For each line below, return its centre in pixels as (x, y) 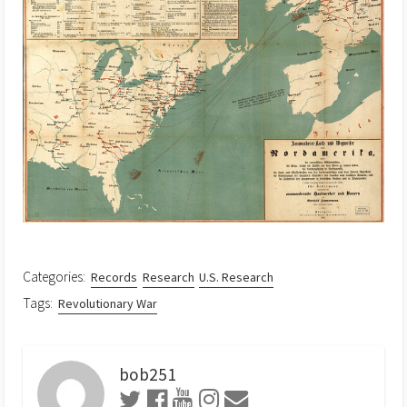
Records (114, 278)
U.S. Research (237, 278)
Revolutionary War (108, 303)
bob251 (148, 375)
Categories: (54, 277)
